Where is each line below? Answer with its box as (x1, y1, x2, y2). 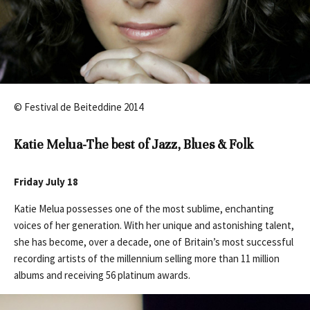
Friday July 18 (14, 175, 78, 189)
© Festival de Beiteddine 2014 (14, 100, 143, 114)
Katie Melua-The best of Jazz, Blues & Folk (14, 136, 254, 153)
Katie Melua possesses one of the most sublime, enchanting (14, 202, 274, 216)
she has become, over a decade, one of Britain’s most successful (14, 235, 293, 249)
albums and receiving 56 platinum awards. (14, 268, 190, 282)
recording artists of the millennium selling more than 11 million (14, 252, 280, 266)
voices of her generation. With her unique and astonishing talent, (14, 219, 294, 232)
